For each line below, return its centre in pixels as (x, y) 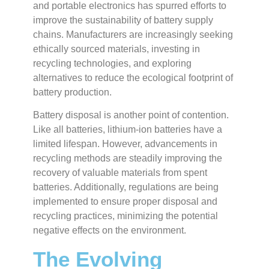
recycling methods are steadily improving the (128, 159)
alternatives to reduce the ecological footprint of (133, 78)
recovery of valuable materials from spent (120, 173)
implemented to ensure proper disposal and (125, 202)
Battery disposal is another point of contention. (131, 115)
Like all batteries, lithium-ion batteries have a (128, 130)
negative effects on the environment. (110, 231)
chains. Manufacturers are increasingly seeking (133, 35)
